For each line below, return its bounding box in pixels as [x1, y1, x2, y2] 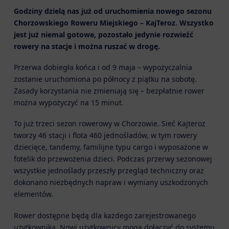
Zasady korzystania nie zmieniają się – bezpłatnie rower [13, 85, 204, 96]
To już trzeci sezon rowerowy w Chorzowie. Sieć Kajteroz [13, 119, 205, 129]
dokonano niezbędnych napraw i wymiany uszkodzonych [13, 177, 208, 188]
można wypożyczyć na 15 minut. [13, 97, 124, 107]
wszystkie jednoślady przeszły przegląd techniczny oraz [13, 166, 204, 176]
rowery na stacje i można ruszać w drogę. [13, 41, 160, 51]
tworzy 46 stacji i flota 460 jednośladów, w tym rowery [13, 130, 197, 141]
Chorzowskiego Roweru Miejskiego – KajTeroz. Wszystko [13, 17, 214, 28]
